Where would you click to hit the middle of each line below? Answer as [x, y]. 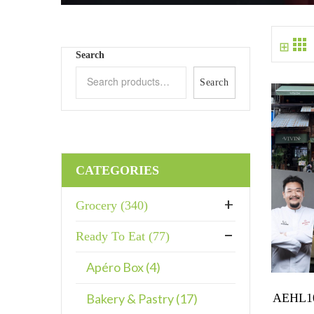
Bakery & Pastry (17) [142, 299]
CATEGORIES [117, 170]
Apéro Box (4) [123, 267]
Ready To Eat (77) [123, 236]
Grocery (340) [112, 205]
